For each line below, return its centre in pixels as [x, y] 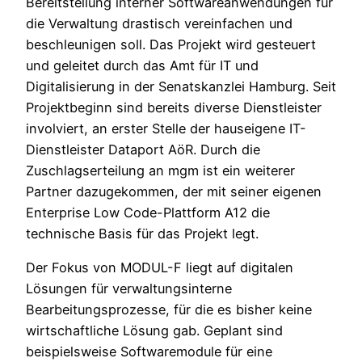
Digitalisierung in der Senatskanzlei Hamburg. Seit [181, 87]
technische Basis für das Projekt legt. [142, 234]
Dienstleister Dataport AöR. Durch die [143, 150]
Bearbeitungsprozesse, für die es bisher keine [169, 310]
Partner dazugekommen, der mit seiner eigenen [174, 192]
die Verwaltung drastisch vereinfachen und [159, 24]
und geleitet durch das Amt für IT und [142, 66]
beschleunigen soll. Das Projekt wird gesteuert [171, 45]
